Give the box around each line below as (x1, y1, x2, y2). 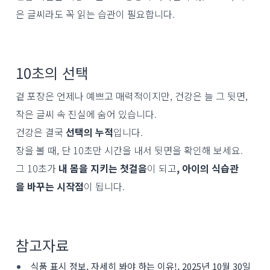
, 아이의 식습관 (177, 161, 239, 175)
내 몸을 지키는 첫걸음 (56, 161, 147, 175)
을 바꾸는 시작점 (16, 179, 84, 193)
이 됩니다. (84, 179, 125, 193)
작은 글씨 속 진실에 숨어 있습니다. (16, 107, 159, 121)
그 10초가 (16, 161, 56, 175)
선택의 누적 (66, 125, 113, 139)
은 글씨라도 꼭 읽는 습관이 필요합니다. (16, 7, 175, 21)
